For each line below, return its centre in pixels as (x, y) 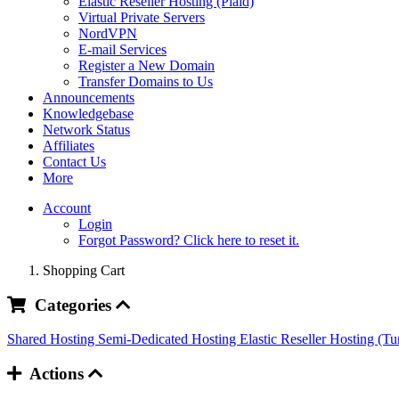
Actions (55, 374)
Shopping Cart (84, 270)
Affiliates (69, 146)
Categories (71, 305)
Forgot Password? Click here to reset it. (189, 240)
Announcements (89, 98)
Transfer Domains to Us (146, 81)
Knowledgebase (88, 114)
